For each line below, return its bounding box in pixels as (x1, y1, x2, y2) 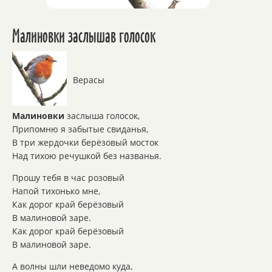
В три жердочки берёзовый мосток (12, 137, 158, 149)
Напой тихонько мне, (12, 185, 100, 197)
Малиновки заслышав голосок (12, 24, 155, 48)
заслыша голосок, (64, 110, 140, 122)
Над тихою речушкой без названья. (12, 150, 161, 162)
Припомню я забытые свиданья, (12, 123, 148, 135)
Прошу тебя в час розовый (12, 172, 124, 184)
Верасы (73, 74, 104, 86)
